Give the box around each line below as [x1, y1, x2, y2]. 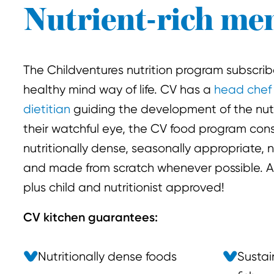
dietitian [23, 102, 70, 116]
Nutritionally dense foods [37, 249, 177, 264]
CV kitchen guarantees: [23, 209, 158, 224]
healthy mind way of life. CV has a [23, 82, 214, 97]
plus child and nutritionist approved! [23, 180, 224, 194]
